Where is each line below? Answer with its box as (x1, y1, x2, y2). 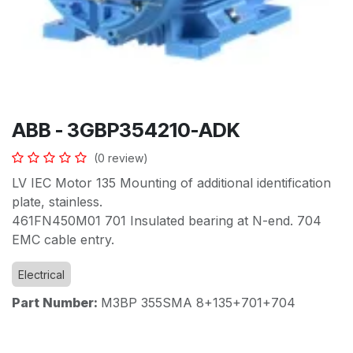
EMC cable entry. (12, 232, 118, 248)
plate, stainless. (12, 194, 106, 210)
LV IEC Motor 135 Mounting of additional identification (12, 175, 331, 191)
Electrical (18, 268, 65, 282)
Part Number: (12, 295, 101, 311)
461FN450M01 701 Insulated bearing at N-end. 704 (12, 213, 321, 229)
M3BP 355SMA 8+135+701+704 (101, 295, 295, 311)
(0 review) (94, 151, 148, 165)
